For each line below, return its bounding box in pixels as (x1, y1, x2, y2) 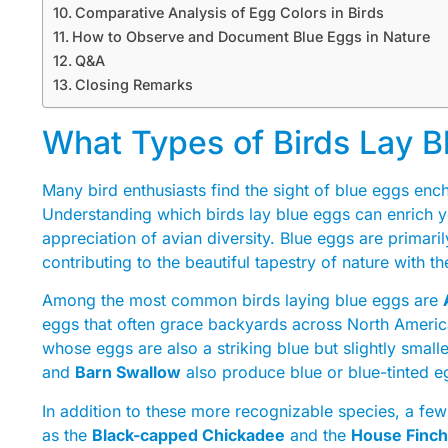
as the (42, 424, 92, 445)
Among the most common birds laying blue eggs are (42, 290, 443, 311)
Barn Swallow (75, 362, 181, 383)
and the (285, 424, 351, 445)
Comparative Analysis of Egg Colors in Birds (74, 3, 384, 21)
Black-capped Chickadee (92, 424, 285, 445)
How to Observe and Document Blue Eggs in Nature (71, 27, 430, 45)
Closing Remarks (74, 75, 193, 93)
